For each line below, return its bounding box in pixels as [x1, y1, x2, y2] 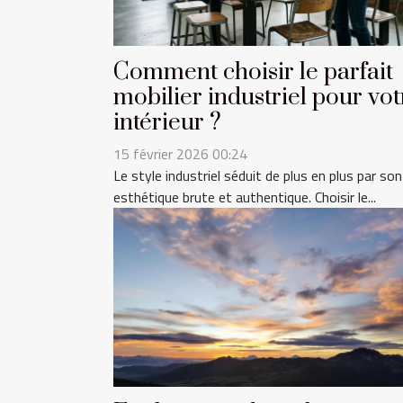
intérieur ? [113, 108, 221, 139]
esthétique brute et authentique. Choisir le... [113, 186, 376, 209]
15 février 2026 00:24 [113, 143, 247, 166]
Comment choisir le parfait [113, 58, 393, 88]
